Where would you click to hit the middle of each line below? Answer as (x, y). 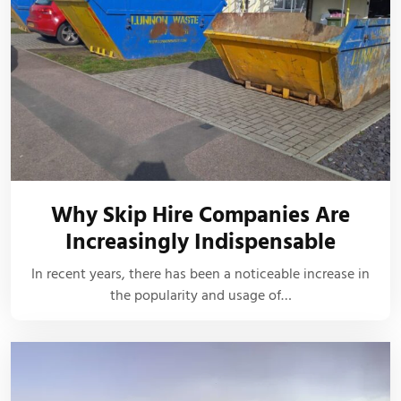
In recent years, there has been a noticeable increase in (200, 274)
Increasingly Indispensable (200, 243)
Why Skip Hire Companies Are (200, 216)
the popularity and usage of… (200, 296)
